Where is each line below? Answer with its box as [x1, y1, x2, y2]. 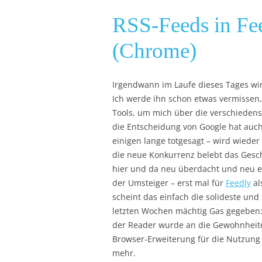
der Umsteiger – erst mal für [112, 177, 226, 188]
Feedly [226, 177, 251, 188]
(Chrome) [112, 39, 196, 63]
